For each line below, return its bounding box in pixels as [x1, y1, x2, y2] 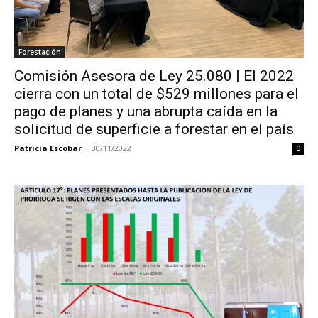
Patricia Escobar [14, 142, 82, 153]
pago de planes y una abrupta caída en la [14, 102, 278, 120]
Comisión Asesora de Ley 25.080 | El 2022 [14, 67, 294, 84]
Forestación [18, 46, 61, 57]
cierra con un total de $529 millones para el [14, 84, 299, 102]
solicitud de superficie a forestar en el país [14, 120, 294, 138]
